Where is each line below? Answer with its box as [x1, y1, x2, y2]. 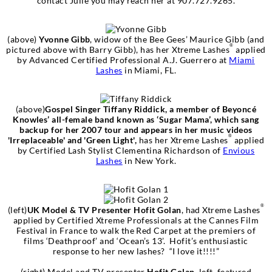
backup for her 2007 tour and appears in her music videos [19, 124, 253, 135]
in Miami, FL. [122, 64, 177, 75]
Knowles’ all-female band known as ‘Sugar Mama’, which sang [13, 114, 259, 124]
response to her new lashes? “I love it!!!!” [52, 245, 220, 256]
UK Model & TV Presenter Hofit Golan [27, 204, 182, 215]
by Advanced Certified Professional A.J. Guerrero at [17, 54, 229, 65]
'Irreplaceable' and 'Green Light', [7, 134, 137, 145]
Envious [223, 144, 255, 155]
